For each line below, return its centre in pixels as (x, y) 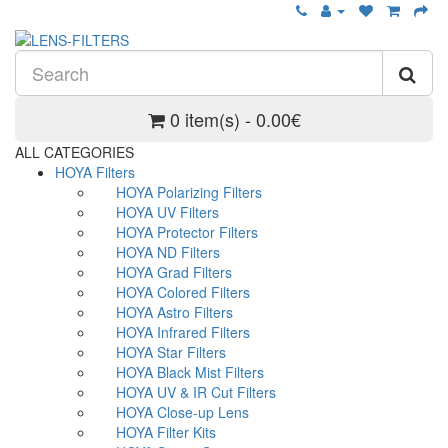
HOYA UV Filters (167, 212)
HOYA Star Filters (171, 352)
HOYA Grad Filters (174, 272)
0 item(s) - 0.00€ (235, 119)
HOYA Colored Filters (183, 292)
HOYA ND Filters (168, 252)
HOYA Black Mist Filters (190, 372)
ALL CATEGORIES (74, 152)
